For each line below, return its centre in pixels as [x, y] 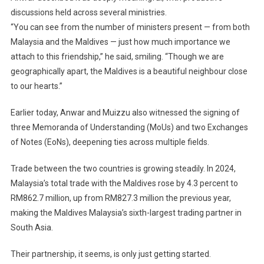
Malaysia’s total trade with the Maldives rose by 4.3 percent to [124, 184]
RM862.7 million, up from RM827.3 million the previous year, [121, 198]
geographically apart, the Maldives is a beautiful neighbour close [129, 72]
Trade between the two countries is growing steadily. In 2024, [123, 169]
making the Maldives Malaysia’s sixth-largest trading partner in [126, 213]
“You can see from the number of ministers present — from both [130, 27]
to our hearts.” [36, 86]
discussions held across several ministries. [88, 13]
